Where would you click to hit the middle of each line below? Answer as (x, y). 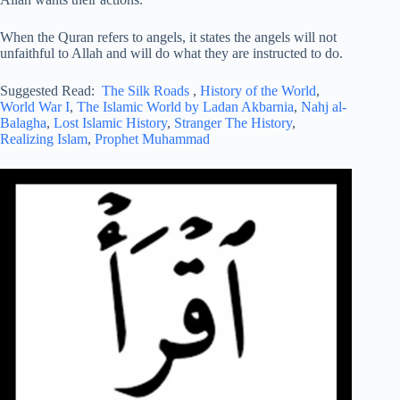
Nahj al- (324, 107)
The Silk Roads (146, 91)
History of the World (258, 91)
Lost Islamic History (110, 123)
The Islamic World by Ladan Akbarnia (185, 107)
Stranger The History (233, 123)
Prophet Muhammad (152, 139)
